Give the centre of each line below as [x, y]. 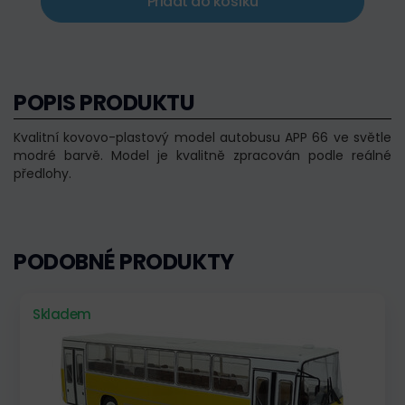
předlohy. [42, 174]
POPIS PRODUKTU [104, 103]
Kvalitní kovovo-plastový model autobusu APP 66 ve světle [202, 138]
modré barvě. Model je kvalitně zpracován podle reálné [202, 156]
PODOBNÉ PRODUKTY [124, 262]
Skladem [62, 315]
